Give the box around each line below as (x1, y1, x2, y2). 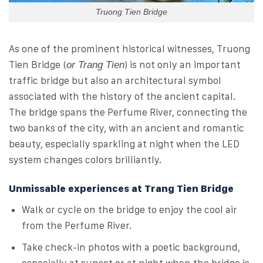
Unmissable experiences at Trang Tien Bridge (9, 183, 234, 195)
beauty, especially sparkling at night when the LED (9, 138, 240, 150)
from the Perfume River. (22, 219, 132, 231)
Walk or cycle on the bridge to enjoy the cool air (22, 203, 238, 215)
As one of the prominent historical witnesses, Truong (9, 43, 250, 55)
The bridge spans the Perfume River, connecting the (9, 106, 247, 119)
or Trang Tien (66, 59, 124, 71)
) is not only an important (124, 59, 241, 71)
